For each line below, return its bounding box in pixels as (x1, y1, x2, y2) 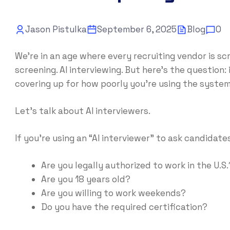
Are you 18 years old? (41, 173, 130, 185)
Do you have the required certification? (41, 201, 207, 213)
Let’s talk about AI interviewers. (14, 105, 150, 117)
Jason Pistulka (25, 24, 87, 35)
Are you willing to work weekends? (41, 187, 186, 199)
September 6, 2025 (97, 24, 177, 35)
